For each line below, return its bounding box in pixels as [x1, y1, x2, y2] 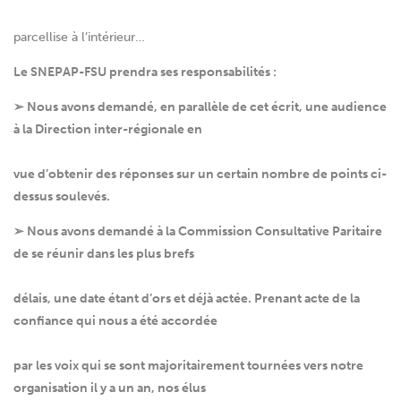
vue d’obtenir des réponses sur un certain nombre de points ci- [13, 166, 387, 183]
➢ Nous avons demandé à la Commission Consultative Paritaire [13, 224, 382, 240]
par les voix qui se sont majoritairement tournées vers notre [13, 358, 363, 374]
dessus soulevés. [13, 189, 110, 205]
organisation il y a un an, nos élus [13, 380, 206, 397]
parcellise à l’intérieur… [13, 30, 145, 46]
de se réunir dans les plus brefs [13, 246, 194, 262]
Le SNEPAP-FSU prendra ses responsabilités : [13, 64, 277, 81]
